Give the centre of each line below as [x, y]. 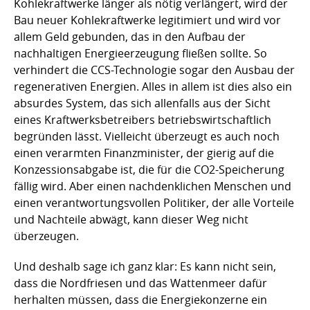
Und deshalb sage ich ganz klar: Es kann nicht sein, [145, 266]
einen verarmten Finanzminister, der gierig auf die [144, 153]
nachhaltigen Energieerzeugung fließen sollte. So [140, 53]
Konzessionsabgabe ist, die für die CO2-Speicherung [149, 169]
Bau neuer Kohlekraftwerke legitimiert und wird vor [147, 20]
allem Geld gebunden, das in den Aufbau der [130, 36]
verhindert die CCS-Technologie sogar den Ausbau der [154, 70]
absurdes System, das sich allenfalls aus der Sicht [142, 103]
